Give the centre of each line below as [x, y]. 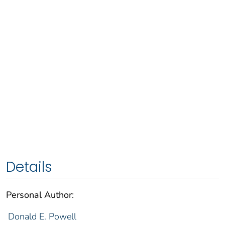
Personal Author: [40, 195]
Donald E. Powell [42, 216]
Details [29, 167]
